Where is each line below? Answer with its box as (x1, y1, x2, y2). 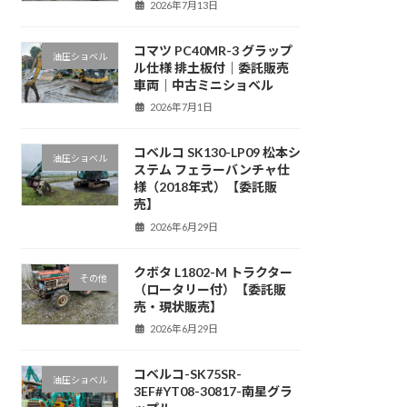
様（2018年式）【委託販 (133, 179, 277, 195)
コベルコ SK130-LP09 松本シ (133, 144, 301, 161)
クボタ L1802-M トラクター (133, 263, 293, 280)
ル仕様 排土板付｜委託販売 (133, 59, 289, 75)
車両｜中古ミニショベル (133, 76, 273, 93)
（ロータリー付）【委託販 (133, 281, 286, 297)
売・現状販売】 (133, 298, 223, 314)
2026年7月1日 (150, 101, 213, 114)
